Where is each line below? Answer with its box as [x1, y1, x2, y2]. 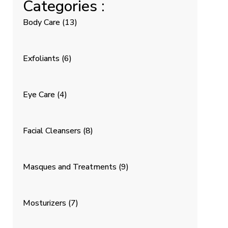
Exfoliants [23, 52, 62, 64]
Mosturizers [23, 197, 68, 209]
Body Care [23, 16, 62, 28]
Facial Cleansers [23, 125, 83, 136]
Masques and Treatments [23, 161, 119, 173]
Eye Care [23, 89, 57, 100]
